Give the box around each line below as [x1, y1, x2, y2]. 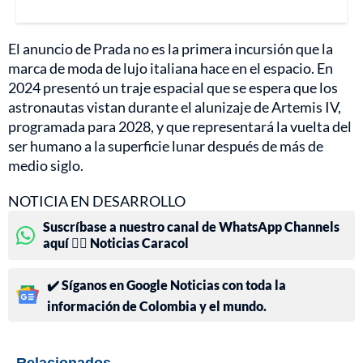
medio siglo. [8, 156, 83, 174]
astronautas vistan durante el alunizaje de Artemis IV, [8, 97, 341, 116]
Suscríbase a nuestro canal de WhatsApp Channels [43, 218, 340, 234]
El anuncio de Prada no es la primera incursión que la [8, 39, 333, 58]
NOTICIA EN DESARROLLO [8, 191, 186, 210]
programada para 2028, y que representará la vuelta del [8, 117, 352, 135]
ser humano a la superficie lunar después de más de [8, 136, 323, 155]
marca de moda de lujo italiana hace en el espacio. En [8, 58, 333, 77]
